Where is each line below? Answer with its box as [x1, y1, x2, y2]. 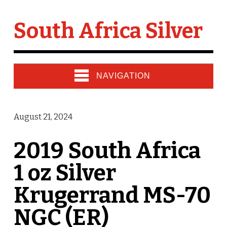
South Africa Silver [13, 18, 203, 44]
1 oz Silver [13, 160, 116, 186]
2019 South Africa [13, 137, 201, 164]
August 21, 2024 [13, 112, 72, 122]
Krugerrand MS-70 [13, 182, 211, 209]
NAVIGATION [96, 71, 150, 80]
